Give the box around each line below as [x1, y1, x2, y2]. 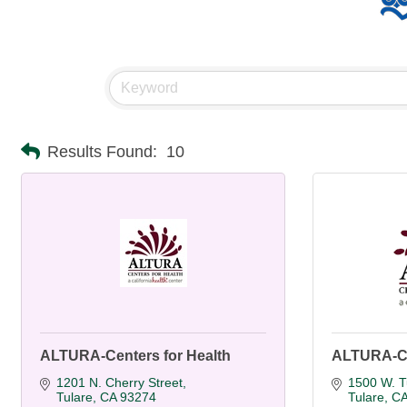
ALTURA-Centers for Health [40, 348, 231, 364]
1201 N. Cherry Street [55, 375, 183, 391]
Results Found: [47, 142, 157, 161]
